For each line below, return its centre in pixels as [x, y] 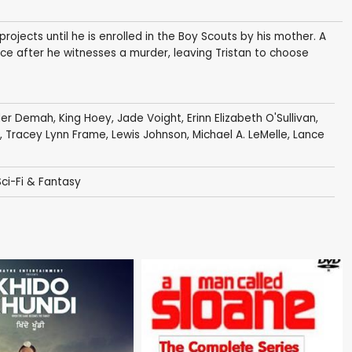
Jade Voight [149, 119]
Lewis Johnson [149, 135]
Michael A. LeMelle [240, 135]
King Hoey [85, 119]
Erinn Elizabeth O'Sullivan [251, 119]
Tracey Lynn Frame [55, 135]
